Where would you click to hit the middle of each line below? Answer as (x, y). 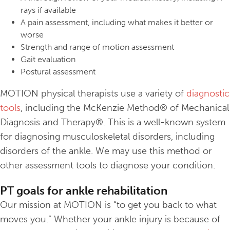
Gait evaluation (48, 60)
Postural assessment (58, 72)
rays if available (48, 10)
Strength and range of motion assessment (97, 47)
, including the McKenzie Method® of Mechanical (125, 108)
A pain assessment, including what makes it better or (117, 23)
